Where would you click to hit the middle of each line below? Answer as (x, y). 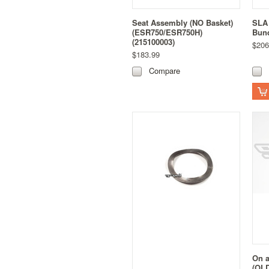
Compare (165, 71)
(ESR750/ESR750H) (167, 32)
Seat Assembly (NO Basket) (183, 23)
